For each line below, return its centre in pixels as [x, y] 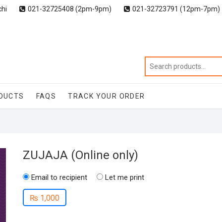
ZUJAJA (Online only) [81, 155]
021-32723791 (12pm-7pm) [176, 9]
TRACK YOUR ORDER [107, 96]
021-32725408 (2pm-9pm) [70, 9]
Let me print [125, 177]
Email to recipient [59, 177]
